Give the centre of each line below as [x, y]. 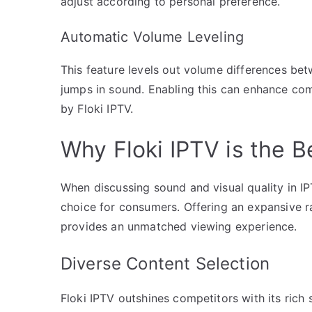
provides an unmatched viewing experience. [179, 226]
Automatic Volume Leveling [152, 37]
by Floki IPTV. [97, 108]
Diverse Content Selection [165, 263]
